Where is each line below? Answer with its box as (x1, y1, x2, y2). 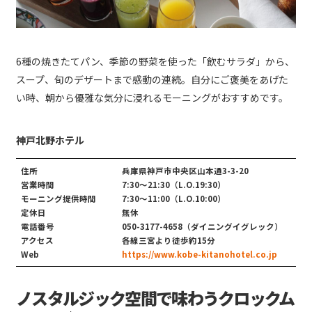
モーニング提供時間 (21, 193, 96, 205)
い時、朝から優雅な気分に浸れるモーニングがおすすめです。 (16, 91, 288, 105)
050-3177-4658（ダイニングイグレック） (121, 221, 283, 233)
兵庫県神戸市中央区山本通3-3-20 (121, 165, 249, 177)
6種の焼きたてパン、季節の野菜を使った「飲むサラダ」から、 (16, 54, 295, 69)
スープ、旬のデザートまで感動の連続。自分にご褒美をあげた (16, 72, 288, 87)
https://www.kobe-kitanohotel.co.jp (121, 249, 277, 260)
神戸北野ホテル (16, 133, 84, 148)
